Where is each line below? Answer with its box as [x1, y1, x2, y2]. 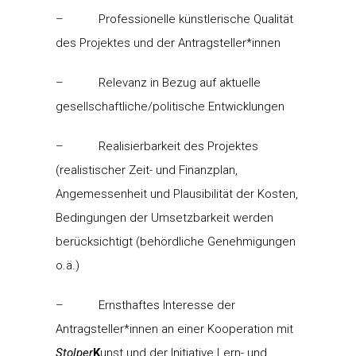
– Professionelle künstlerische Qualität [56, 11, 293, 26]
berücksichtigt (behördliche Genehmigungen [56, 234, 296, 249]
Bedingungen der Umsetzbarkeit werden [56, 210, 273, 225]
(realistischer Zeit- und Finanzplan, [56, 162, 238, 177]
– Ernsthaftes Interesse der [56, 297, 235, 312]
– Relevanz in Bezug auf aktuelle [56, 75, 261, 90]
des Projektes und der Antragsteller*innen [56, 35, 281, 50]
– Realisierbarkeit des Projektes [56, 138, 258, 153]
